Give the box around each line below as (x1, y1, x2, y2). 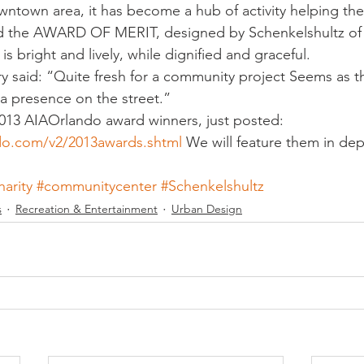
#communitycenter (37, 176, 157, 195)
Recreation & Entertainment (15, 201, 158, 217)
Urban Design (171, 201, 242, 217)
